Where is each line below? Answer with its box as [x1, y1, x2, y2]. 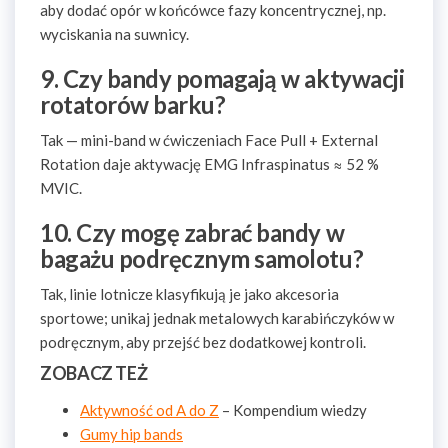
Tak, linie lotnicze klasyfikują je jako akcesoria [40, 285, 339, 303]
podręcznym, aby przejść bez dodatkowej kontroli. [40, 333, 366, 351]
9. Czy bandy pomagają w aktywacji [40, 64, 405, 93]
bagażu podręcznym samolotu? [40, 244, 364, 273]
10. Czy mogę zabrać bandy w [40, 218, 345, 247]
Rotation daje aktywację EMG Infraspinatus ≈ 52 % [40, 155, 379, 173]
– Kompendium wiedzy [219, 401, 367, 419]
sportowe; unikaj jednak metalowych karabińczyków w [40, 309, 394, 327]
